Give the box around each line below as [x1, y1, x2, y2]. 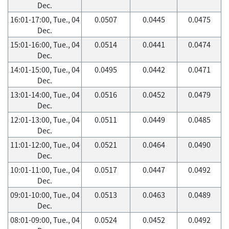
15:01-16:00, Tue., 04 [10, 39, 80, 50]
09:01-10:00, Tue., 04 [10, 189, 80, 200]
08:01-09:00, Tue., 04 [10, 214, 80, 225]
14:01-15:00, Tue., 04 [10, 64, 80, 75]
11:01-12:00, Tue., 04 [10, 139, 80, 150]
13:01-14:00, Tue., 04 [10, 89, 80, 100]
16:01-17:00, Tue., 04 [10, 14, 80, 25]
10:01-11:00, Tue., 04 [10, 164, 80, 175]
